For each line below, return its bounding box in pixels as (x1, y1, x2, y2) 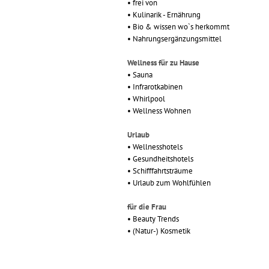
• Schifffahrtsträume (127, 166, 193, 176)
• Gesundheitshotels (127, 154, 193, 164)
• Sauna (127, 70, 153, 80)
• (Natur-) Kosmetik (127, 226, 190, 236)
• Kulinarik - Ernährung (127, 10, 201, 20)
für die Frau (127, 202, 166, 212)
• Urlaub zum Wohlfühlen (127, 178, 211, 188)
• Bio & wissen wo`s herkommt (127, 22, 229, 32)
